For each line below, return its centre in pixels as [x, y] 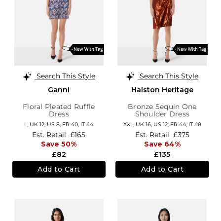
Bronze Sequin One [162, 106]
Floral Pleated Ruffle [59, 106]
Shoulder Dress [162, 114]
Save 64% [162, 144]
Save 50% [59, 144]
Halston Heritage [162, 90]
